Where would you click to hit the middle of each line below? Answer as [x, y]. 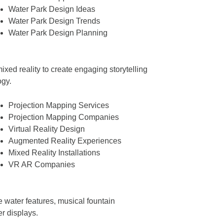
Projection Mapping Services [58, 105]
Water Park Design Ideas [52, 9]
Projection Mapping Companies [63, 117]
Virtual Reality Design [46, 129]
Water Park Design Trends [54, 21]
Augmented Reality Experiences [65, 141]
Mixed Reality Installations [54, 152]
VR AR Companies [41, 164]
